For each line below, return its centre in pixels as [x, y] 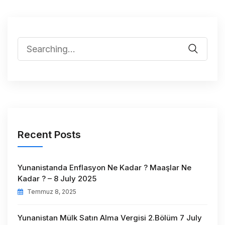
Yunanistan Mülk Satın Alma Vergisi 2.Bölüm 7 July [110, 217]
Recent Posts [49, 134]
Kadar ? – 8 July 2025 [57, 178]
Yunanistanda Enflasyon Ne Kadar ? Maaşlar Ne [104, 167]
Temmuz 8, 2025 [51, 191]
